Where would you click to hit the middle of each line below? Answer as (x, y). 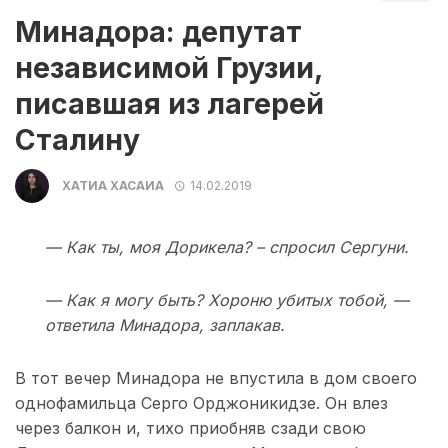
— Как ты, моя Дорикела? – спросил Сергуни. (227, 247)
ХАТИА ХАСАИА (113, 185)
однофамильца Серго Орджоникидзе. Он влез (201, 403)
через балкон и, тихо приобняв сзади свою (190, 428)
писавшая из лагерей (169, 104)
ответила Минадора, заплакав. (165, 325)
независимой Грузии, (168, 68)
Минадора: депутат (158, 32)
